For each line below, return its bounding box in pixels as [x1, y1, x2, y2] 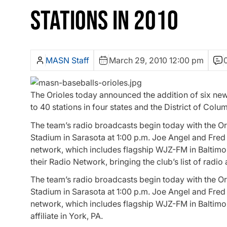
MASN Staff [46, 55, 89, 66]
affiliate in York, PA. [30, 210, 103, 221]
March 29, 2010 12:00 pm [109, 55, 204, 66]
